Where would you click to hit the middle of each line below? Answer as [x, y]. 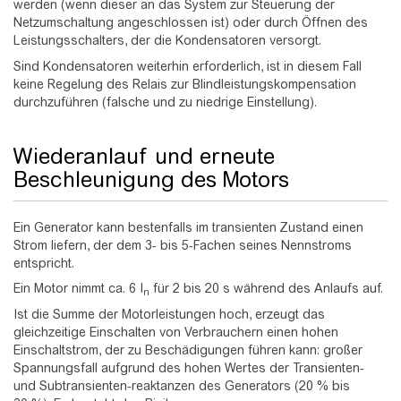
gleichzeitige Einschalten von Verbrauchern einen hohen [176, 332]
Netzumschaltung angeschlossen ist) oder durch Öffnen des [191, 23]
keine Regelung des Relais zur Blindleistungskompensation [185, 84]
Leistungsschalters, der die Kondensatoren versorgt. [167, 41]
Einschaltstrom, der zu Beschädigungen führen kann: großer [188, 350]
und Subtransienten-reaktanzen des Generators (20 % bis [182, 385]
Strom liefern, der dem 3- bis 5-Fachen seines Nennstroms [183, 245]
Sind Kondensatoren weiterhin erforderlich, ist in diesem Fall [188, 66]
